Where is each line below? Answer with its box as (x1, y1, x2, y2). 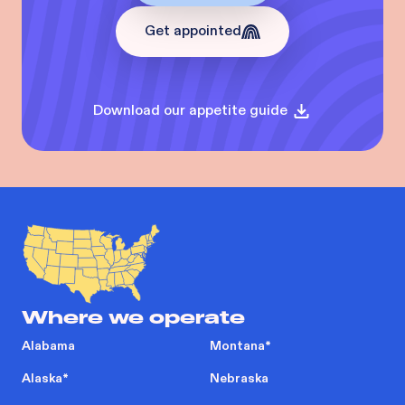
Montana (210, 336, 265, 354)
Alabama (22, 336, 75, 354)
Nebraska (210, 369, 268, 387)
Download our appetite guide (92, 100, 287, 120)
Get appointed (145, 21, 241, 41)
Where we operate (22, 304, 245, 330)
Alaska (22, 369, 62, 387)
